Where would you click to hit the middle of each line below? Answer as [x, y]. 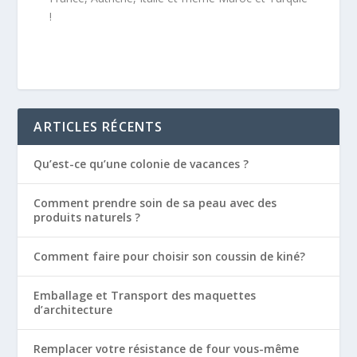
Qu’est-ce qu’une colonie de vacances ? [141, 164]
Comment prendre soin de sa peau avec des [155, 203]
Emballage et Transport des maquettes [145, 296]
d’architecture [73, 310]
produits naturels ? [87, 218]
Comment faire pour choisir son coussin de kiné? [170, 257]
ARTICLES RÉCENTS [98, 127]
